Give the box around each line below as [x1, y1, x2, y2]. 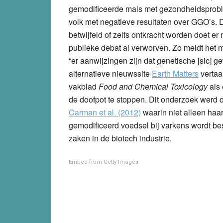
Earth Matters [152, 67, 199, 79]
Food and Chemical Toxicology [99, 80, 210, 92]
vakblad [69, 80, 99, 92]
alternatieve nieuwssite [69, 67, 152, 79]
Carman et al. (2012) [69, 106, 141, 118]
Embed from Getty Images [69, 158, 138, 165]
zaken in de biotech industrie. [69, 132, 172, 144]
